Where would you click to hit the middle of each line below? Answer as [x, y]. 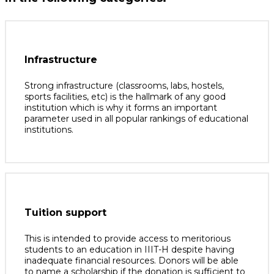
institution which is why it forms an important [121, 108]
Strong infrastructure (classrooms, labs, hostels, [124, 86]
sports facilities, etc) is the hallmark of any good [125, 97]
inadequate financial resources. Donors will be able [131, 261]
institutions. [49, 130]
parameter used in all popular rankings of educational [136, 119]
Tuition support [65, 212]
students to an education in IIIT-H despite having [129, 250]
